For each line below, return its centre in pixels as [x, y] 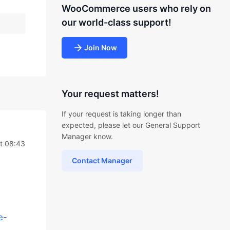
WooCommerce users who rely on [136, 8]
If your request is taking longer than [121, 114]
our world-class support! [116, 22]
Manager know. [87, 136]
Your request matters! [110, 94]
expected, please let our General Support [131, 125]
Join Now [100, 47]
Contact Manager [102, 160]
